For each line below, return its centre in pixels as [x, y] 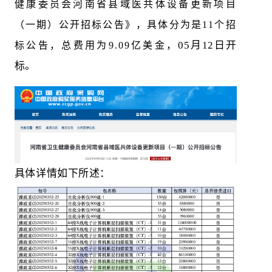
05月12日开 [207, 46]
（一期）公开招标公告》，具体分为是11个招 [125, 25]
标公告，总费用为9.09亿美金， [96, 46]
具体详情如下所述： [62, 173]
